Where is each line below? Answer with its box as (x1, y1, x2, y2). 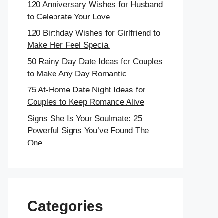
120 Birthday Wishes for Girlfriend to (27, 28, 160, 38)
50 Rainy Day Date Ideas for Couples (27, 56, 163, 66)
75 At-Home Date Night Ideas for (27, 85, 145, 95)
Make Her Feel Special (27, 40, 110, 50)
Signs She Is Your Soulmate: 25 (27, 113, 142, 123)
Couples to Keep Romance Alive (27, 97, 144, 107)
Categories (27, 198, 103, 214)
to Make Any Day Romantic (27, 69, 127, 78)
